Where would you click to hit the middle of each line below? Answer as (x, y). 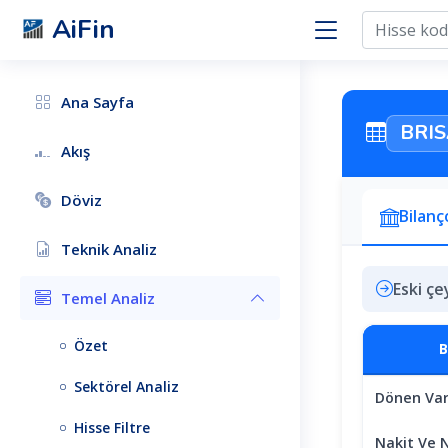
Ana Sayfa (97, 102)
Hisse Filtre (112, 427)
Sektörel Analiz (126, 386)
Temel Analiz (108, 298)
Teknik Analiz (109, 249)
